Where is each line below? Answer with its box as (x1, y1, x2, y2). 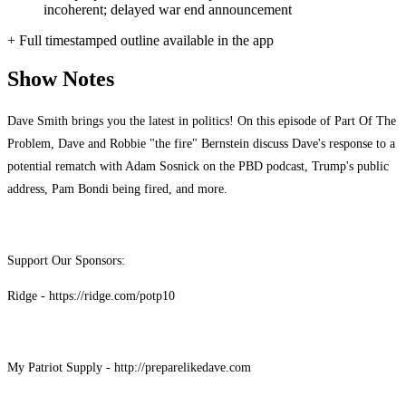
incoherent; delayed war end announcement (43, 2, 292, 18)
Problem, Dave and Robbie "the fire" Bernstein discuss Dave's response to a (7, 136, 395, 151)
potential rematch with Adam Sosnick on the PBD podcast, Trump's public (7, 159, 389, 174)
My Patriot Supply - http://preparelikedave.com (7, 360, 251, 375)
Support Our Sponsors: (7, 252, 125, 267)
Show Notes (7, 67, 114, 92)
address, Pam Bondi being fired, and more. (7, 181, 227, 197)
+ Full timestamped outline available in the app (7, 33, 274, 49)
